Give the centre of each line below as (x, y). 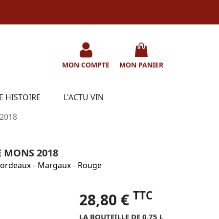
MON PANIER (141, 65)
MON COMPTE (86, 65)
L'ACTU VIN (84, 97)
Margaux (54, 165)
